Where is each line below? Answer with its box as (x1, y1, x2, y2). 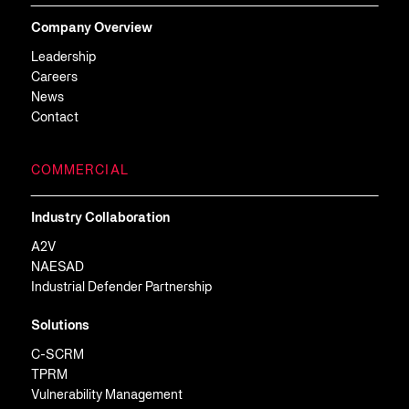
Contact (30, 111, 79, 124)
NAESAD (30, 261, 84, 274)
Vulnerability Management (30, 389, 183, 402)
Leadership (30, 51, 96, 64)
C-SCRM (30, 349, 84, 362)
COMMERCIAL (30, 164, 129, 177)
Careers (30, 71, 78, 84)
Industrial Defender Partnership (30, 281, 212, 294)
